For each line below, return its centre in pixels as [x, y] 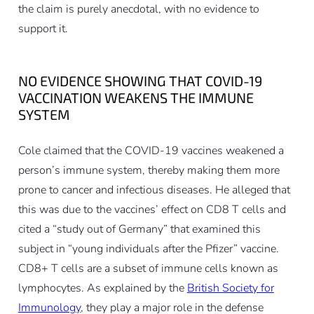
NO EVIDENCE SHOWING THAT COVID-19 [140, 80]
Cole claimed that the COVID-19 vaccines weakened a [151, 151]
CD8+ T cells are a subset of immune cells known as [148, 269]
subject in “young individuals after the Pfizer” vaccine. [148, 249]
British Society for [230, 288]
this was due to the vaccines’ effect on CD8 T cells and [152, 210]
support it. [43, 28]
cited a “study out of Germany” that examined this [139, 230]
